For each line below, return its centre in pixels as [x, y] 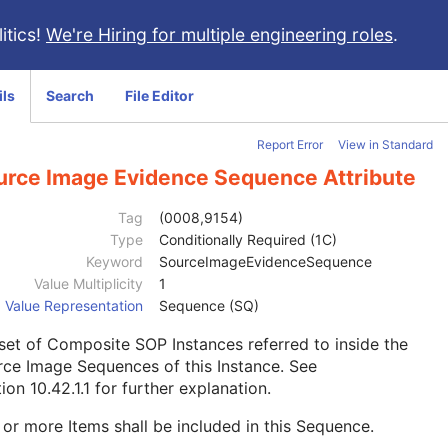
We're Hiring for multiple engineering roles [219, 34]
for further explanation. [180, 388]
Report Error [290, 144]
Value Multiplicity [88, 284]
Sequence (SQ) [209, 306]
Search [70, 95]
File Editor [159, 95]
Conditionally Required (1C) [248, 240]
